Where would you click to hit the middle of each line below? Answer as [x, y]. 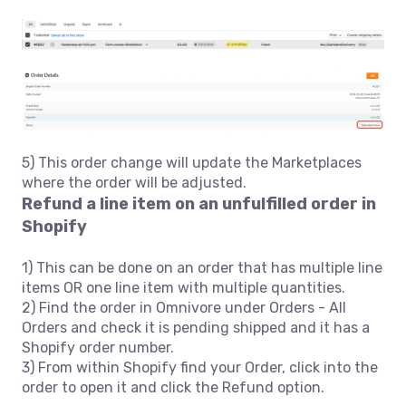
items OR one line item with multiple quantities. [184, 287]
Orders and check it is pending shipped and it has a [196, 327]
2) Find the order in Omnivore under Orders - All [184, 307]
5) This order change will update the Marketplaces [192, 162]
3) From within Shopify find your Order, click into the [200, 367]
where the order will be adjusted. [134, 182]
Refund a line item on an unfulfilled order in [199, 203]
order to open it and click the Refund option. [173, 387]
